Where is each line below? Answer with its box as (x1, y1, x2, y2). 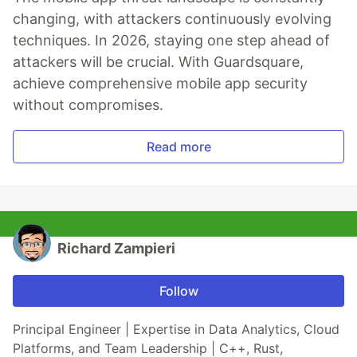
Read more (146, 138, 211, 155)
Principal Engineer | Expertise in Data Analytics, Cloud (13, 320, 339, 337)
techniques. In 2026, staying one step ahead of (13, 31, 330, 49)
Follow (159, 282, 198, 299)
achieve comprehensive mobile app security (13, 74, 308, 92)
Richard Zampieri (57, 239, 175, 257)
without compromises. (13, 96, 163, 113)
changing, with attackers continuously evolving (13, 10, 331, 27)
